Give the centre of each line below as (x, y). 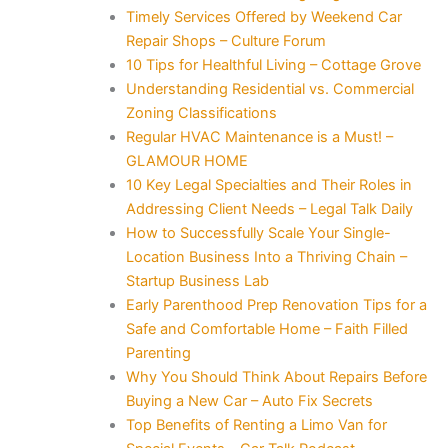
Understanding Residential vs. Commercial (269, 88)
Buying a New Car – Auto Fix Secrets (249, 400)
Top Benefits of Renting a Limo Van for (256, 424)
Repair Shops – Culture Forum (225, 40)
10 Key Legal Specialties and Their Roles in (268, 184)
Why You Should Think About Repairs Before (276, 376)
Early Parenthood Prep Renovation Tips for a (276, 304)
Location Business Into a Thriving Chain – (266, 256)
